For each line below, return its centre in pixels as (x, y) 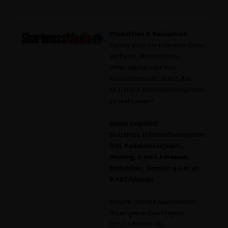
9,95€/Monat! (131, 180)
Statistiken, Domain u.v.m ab (154, 168)
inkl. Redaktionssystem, (147, 146)
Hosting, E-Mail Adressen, (150, 157)
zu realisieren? (132, 101)
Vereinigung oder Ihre (143, 68)
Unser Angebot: (134, 124)
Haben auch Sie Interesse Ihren (157, 45)
